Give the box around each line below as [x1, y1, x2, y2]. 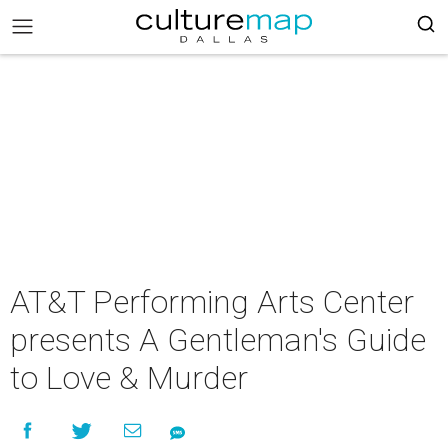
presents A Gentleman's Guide [10, 321, 426, 359]
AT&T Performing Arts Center [10, 283, 414, 321]
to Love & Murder [10, 359, 248, 397]
